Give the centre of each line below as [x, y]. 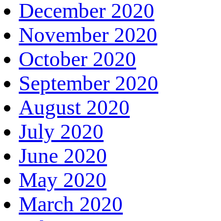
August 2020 [74, 107]
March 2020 [71, 204]
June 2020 [63, 155]
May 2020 [63, 180]
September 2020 [89, 83]
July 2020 [61, 131]
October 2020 [77, 59]
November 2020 [88, 35]
